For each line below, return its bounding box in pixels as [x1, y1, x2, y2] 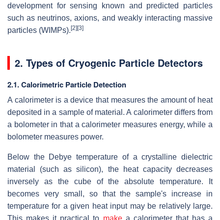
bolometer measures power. [7, 132, 104, 141]
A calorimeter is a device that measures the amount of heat [7, 95, 213, 104]
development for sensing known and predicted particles [7, 1, 213, 10]
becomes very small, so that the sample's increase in [7, 189, 213, 198]
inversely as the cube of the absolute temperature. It [7, 177, 213, 186]
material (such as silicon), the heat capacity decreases [7, 165, 213, 173]
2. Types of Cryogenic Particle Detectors [15, 55, 203, 70]
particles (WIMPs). [7, 26, 71, 34]
